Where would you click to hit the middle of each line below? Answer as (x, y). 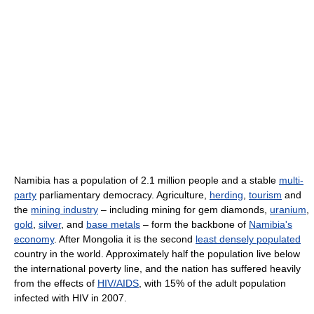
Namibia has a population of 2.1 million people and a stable (146, 180)
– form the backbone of (194, 224)
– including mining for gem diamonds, (184, 209)
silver (50, 224)
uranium (288, 209)
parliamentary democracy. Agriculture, (123, 194)
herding (226, 194)
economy (34, 239)
